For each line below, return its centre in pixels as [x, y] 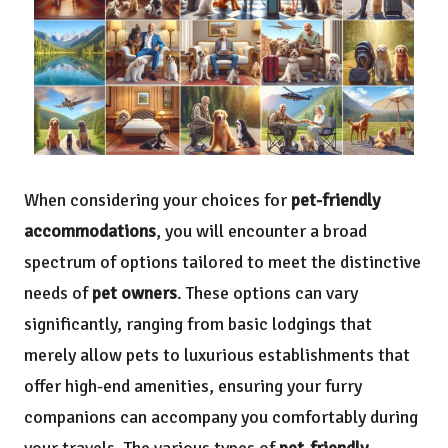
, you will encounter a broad [261, 230]
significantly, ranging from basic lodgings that [198, 323]
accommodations [90, 230]
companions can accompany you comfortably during [221, 416]
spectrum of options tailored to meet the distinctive [222, 261]
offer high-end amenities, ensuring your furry [193, 385]
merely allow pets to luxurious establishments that [217, 354]
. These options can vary [267, 292]
